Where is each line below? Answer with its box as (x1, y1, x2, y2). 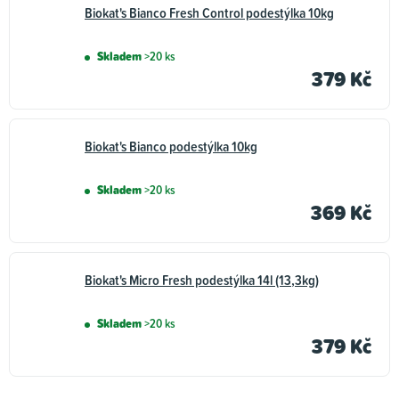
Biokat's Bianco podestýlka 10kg (85, 136, 257, 157)
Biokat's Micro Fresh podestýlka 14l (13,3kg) (85, 270, 319, 290)
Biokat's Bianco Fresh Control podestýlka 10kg (85, 3, 334, 23)
